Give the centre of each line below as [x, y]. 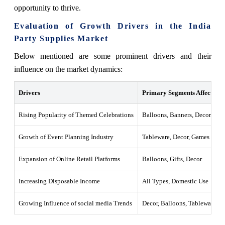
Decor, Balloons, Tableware [179, 203]
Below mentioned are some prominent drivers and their [113, 56]
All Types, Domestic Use [175, 181]
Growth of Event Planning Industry [66, 137]
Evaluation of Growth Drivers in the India [113, 26]
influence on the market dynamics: [68, 69]
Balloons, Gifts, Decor [172, 159]
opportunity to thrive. [47, 8]
